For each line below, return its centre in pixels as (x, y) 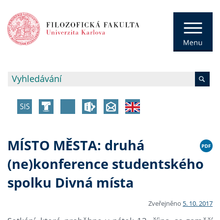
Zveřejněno (165, 203)
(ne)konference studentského (106, 164)
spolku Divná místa (70, 183)
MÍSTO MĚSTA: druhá (76, 145)
